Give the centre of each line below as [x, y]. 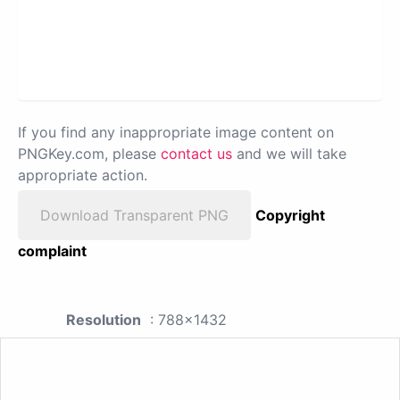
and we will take [289, 154]
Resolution [104, 320]
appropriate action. [83, 175]
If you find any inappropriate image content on [176, 133]
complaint [52, 251]
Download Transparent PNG [134, 216]
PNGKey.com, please [89, 154]
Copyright [290, 216]
